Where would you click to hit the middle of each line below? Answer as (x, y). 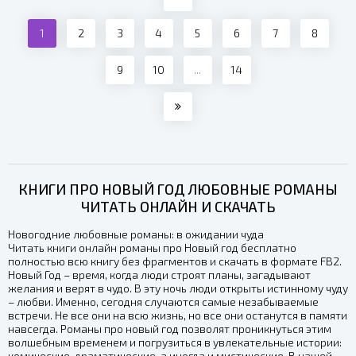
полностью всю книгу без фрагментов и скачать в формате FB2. (175, 261)
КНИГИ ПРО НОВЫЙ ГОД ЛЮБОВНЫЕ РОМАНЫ (178, 190)
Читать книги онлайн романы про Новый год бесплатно (152, 248)
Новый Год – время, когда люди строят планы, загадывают (159, 275)
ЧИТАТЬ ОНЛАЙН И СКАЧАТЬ (178, 207)
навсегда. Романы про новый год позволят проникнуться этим (170, 329)
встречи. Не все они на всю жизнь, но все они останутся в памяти (178, 315)
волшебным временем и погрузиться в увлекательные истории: (175, 342)
